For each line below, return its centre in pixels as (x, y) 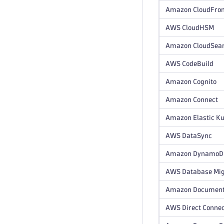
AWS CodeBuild (189, 64)
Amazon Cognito (191, 82)
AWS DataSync (189, 136)
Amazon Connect (192, 100)
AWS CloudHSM (190, 28)
